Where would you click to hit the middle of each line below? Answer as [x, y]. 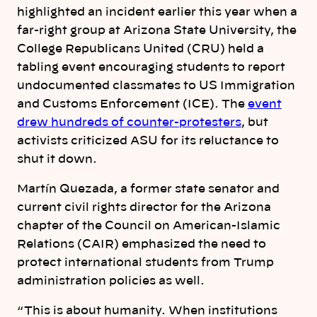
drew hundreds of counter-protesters [129, 122]
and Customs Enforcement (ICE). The [132, 104]
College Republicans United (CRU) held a [140, 48]
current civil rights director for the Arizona [144, 207]
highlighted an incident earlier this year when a [157, 12]
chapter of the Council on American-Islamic [149, 225]
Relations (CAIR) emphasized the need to [142, 244]
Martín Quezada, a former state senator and [148, 189]
